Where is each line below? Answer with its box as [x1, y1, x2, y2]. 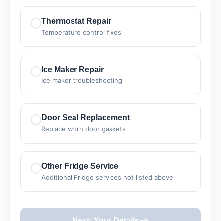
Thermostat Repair [41, 17, 111, 25]
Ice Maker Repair [41, 65, 104, 74]
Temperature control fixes [41, 28, 121, 36]
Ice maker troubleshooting [41, 76, 122, 84]
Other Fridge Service [41, 162, 118, 170]
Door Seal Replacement [41, 113, 130, 122]
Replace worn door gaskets [41, 125, 126, 133]
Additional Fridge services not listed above [41, 173, 173, 181]
